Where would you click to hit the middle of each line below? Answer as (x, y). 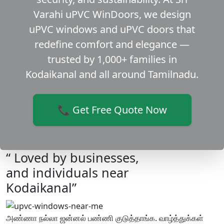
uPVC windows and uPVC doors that (112, 29)
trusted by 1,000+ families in (112, 59)
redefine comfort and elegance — (112, 44)
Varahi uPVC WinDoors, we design (112, 14)
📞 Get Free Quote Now (112, 110)
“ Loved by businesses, (72, 158)
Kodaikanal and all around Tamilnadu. (112, 74)
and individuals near (67, 173)
